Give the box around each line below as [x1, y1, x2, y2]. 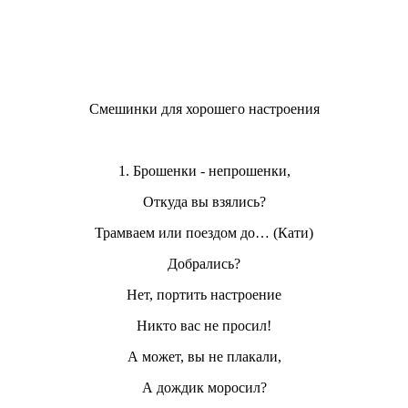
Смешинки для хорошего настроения [88, 100, 320, 117]
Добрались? [168, 255, 240, 271]
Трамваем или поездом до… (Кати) [95, 224, 313, 240]
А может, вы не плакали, [127, 348, 281, 364]
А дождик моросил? [141, 379, 267, 395]
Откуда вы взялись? [142, 193, 266, 209]
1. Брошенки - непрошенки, [117, 162, 291, 178]
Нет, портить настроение [127, 286, 281, 302]
